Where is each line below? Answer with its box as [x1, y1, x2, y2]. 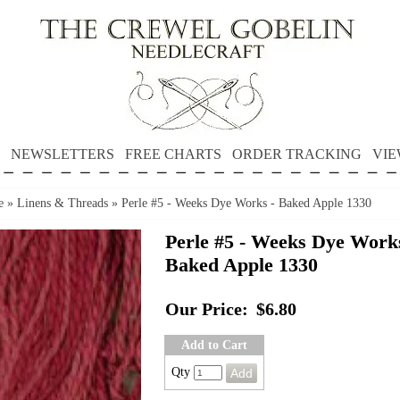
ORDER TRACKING [231, 146, 362, 162]
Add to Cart [181, 338, 247, 352]
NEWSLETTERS [10, 146, 114, 162]
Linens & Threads [17, 196, 108, 210]
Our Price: [165, 300, 248, 319]
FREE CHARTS [124, 146, 221, 162]
